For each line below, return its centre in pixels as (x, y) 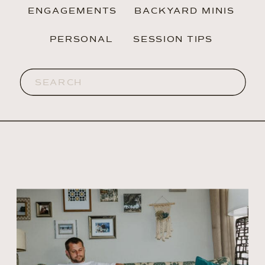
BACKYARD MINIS (184, 11)
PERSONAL (82, 39)
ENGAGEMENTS (72, 11)
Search (52, 76)
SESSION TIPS (173, 39)
